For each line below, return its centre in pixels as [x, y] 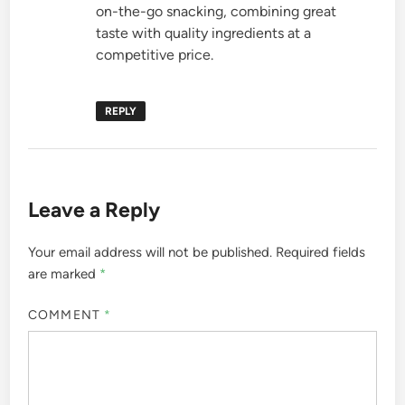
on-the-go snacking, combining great [217, 12]
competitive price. [155, 55]
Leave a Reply [94, 210]
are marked [64, 274]
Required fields [321, 253]
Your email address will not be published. [151, 253]
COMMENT [66, 315]
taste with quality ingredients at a [204, 33]
